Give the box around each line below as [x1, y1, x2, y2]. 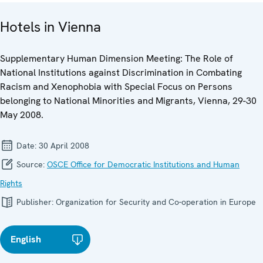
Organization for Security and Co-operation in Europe [56, 197, 256, 208]
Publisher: [14, 197, 56, 208]
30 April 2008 [39, 140, 89, 151]
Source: [14, 159, 47, 170]
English [11, 233, 41, 246]
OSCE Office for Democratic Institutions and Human [47, 159, 240, 170]
